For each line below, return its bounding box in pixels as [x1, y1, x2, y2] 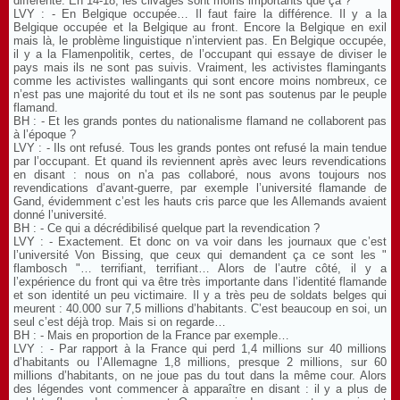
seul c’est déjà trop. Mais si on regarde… [13, 314, 226, 329]
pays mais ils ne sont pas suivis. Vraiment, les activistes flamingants [13, 60, 387, 74]
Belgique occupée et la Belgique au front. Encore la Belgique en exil [13, 20, 387, 34]
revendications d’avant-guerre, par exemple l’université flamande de [13, 180, 387, 195]
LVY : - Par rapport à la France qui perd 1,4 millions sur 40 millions [13, 341, 387, 355]
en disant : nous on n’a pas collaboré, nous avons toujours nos [13, 167, 387, 181]
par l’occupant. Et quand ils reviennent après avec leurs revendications [13, 154, 387, 168]
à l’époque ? [13, 127, 76, 141]
